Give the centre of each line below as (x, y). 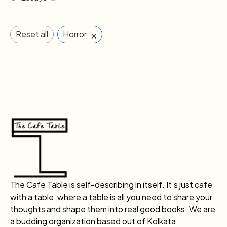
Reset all (32, 34)
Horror (75, 34)
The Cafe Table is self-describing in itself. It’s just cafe (111, 184)
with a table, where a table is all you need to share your (111, 197)
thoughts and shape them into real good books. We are (113, 209)
